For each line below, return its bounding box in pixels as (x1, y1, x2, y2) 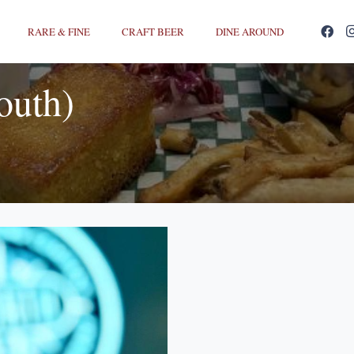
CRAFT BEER (122, 24, 185, 39)
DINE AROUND (216, 24, 284, 39)
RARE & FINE (28, 24, 91, 39)
